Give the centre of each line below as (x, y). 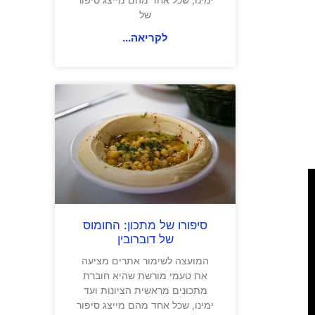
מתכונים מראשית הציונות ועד (145, 290)
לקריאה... (146, 38)
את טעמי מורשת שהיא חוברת (146, 275)
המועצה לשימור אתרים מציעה (146, 260)
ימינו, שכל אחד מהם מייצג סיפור (146, 304)
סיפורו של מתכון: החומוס (146, 225)
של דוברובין (145, 239)
